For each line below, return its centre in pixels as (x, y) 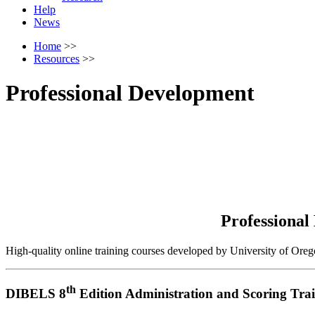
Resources (57, 58)
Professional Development (130, 92)
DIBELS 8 (36, 294)
